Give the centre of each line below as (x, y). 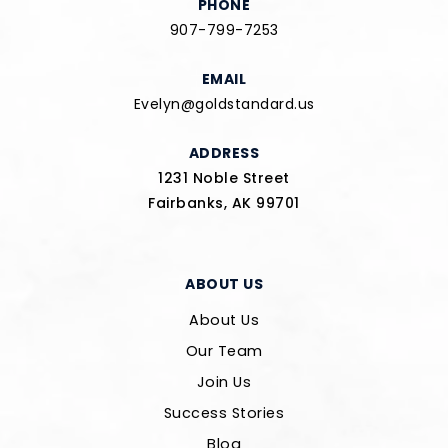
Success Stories (224, 413)
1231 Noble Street (224, 178)
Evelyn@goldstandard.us (224, 104)
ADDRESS (224, 153)
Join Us (224, 382)
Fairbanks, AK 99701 (224, 203)
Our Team (224, 351)
